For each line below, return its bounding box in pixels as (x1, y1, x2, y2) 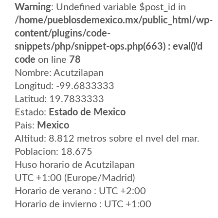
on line (36, 55, 69, 65)
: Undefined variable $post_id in (51, 2, 186, 12)
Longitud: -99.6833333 (15, 81, 114, 91)
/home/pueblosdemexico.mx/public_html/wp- (15, 16, 213, 25)
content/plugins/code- (15, 29, 110, 38)
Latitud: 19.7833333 (15, 94, 104, 104)
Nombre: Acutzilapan (15, 68, 104, 78)
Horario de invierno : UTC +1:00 (15, 200, 151, 209)
